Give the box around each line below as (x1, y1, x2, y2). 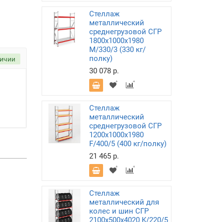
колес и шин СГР (89, 207, 149, 216)
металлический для (89, 198, 159, 207)
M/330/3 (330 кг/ (89, 45, 146, 54)
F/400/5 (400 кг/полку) (89, 139, 166, 148)
